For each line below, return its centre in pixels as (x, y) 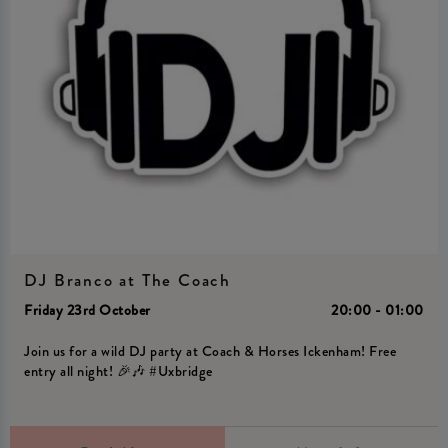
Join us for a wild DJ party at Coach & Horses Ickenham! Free (210, 352)
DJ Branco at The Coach (127, 280)
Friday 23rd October (87, 310)
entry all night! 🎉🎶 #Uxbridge (118, 372)
